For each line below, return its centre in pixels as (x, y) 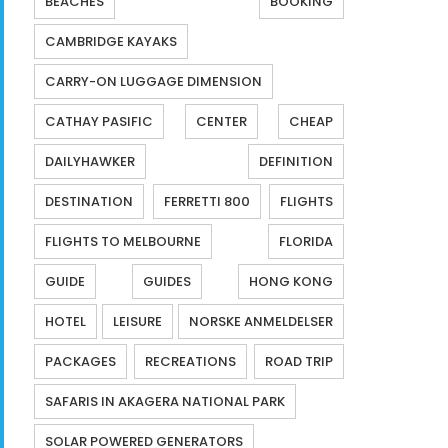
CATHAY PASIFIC (99, 122)
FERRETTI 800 (206, 202)
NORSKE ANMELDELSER (261, 322)
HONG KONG (291, 282)
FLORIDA (306, 242)
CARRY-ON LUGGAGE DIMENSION (153, 82)
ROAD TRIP (299, 362)
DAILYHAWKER (90, 162)
